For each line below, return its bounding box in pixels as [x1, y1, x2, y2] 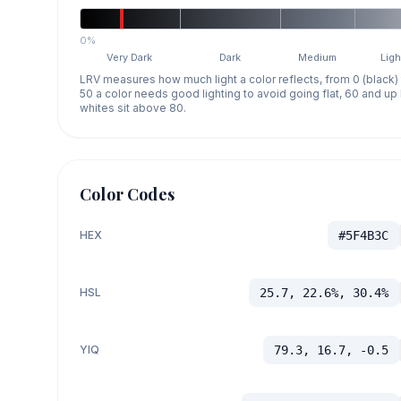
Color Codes [80, 183, 175, 205]
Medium [298, 50, 337, 64]
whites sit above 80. [80, 100, 186, 115]
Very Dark [107, 50, 153, 64]
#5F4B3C [337, 227, 388, 243]
